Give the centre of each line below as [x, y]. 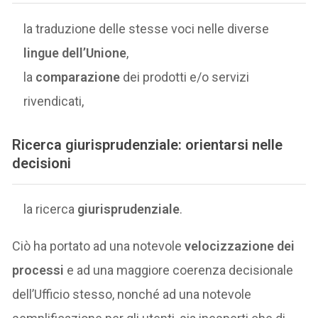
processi [38, 270]
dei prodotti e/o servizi [185, 77]
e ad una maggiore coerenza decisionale [179, 270]
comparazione [78, 77]
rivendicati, [54, 101]
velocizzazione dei [240, 246]
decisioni [42, 163]
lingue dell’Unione [75, 53]
